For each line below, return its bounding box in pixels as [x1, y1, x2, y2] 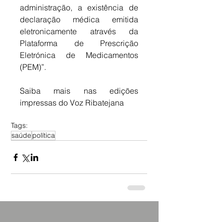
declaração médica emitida [20, 14, 138, 25]
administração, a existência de [20, 2, 138, 13]
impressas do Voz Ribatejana [20, 98, 124, 108]
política [32, 131, 55, 140]
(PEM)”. [20, 62, 46, 72]
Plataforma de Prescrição [20, 38, 138, 49]
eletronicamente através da [20, 26, 138, 37]
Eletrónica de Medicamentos [20, 50, 138, 60]
